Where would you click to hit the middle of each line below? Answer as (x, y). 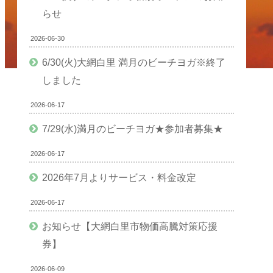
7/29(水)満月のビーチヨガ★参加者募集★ (133, 129)
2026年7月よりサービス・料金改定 (119, 178)
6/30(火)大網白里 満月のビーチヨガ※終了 (134, 62)
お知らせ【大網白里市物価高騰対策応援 (130, 226)
